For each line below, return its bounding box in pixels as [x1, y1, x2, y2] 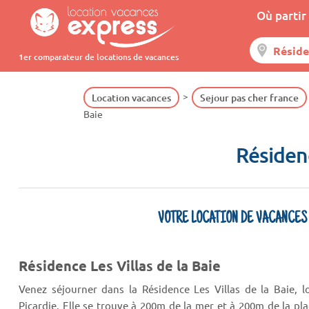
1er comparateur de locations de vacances [18, 51, 179, 63]
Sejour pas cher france [199, 91, 299, 104]
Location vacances [91, 91, 171, 104]
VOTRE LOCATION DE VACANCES [157, 211, 307, 228]
